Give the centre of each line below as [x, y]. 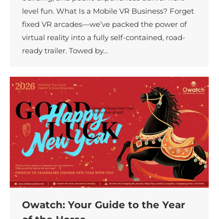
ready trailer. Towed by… [65, 51]
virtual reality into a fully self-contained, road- [104, 38]
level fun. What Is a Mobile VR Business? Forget [108, 11]
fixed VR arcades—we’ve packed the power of [104, 24]
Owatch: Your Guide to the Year [104, 205]
